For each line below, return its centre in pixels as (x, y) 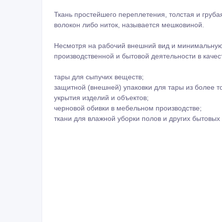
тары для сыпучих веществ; (99, 77)
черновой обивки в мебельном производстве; (128, 108)
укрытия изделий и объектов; (101, 98)
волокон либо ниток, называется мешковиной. (129, 25)
